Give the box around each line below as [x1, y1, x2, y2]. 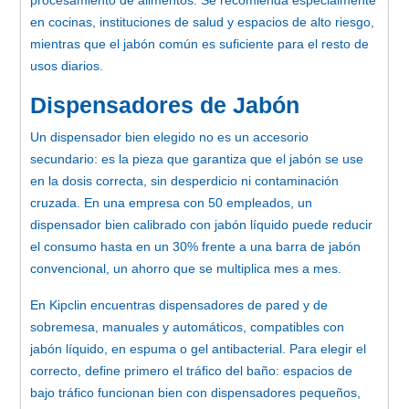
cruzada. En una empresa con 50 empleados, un [30, 194, 312, 210]
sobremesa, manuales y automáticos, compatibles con [30, 319, 344, 334]
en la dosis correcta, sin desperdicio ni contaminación [30, 173, 339, 188]
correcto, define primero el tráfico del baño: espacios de [30, 362, 352, 378]
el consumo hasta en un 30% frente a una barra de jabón [30, 238, 361, 254]
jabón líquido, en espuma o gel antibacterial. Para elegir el [30, 341, 366, 356]
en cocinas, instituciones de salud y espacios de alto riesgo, [30, 14, 374, 29]
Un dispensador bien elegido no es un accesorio [30, 129, 309, 144]
